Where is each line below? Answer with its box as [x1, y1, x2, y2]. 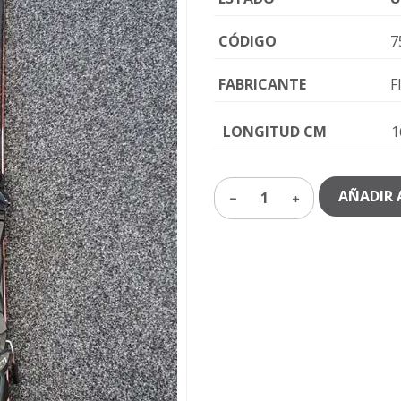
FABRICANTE [218, 74, 306, 94]
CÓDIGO [218, 31, 277, 51]
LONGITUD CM [223, 122, 327, 141]
